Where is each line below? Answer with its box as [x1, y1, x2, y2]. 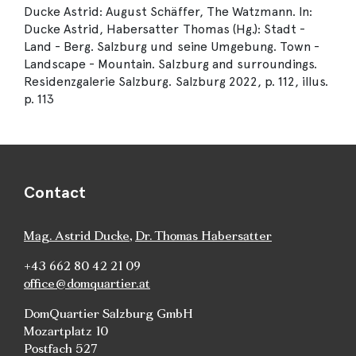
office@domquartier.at [24, 275, 150, 292]
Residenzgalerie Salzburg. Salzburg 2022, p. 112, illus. [24, 74, 329, 90]
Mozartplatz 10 [24, 323, 108, 340]
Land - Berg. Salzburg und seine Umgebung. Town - [24, 39, 319, 55]
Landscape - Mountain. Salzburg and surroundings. [24, 56, 317, 72]
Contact [24, 183, 86, 203]
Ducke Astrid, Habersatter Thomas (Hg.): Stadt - [24, 21, 305, 37]
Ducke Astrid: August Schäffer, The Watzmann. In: [24, 4, 312, 20]
